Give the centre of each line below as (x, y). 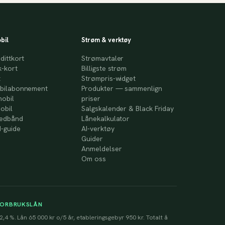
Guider (92, 139)
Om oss (94, 159)
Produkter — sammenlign (122, 88)
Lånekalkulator (106, 119)
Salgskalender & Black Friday (128, 108)
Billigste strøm (104, 68)
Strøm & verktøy (106, 40)
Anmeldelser (102, 149)
